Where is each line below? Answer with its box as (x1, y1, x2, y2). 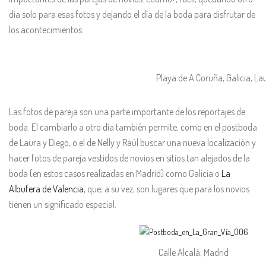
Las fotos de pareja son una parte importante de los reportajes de (9, 106, 245, 118)
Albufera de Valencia (9, 183, 84, 195)
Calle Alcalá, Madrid (159, 246, 229, 259)
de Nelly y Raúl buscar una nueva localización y (87, 137, 256, 149)
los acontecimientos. (9, 24, 84, 36)
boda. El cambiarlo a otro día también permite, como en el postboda (9, 121, 257, 134)
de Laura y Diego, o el (9, 137, 85, 149)
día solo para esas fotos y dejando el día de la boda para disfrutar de (9, 8, 255, 20)
